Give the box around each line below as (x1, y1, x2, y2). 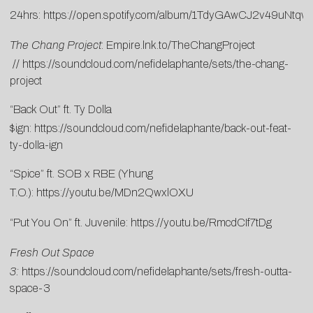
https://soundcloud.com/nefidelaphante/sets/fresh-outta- (22, 265, 292, 277)
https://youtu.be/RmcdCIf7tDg (131, 216, 272, 228)
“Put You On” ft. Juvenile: (10, 216, 131, 228)
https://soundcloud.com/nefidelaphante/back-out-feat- (34, 122, 291, 134)
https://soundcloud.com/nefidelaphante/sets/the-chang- (22, 57, 289, 70)
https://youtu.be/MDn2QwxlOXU (36, 186, 194, 198)
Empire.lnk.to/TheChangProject (106, 38, 255, 51)
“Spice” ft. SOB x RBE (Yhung (10, 167, 153, 180)
